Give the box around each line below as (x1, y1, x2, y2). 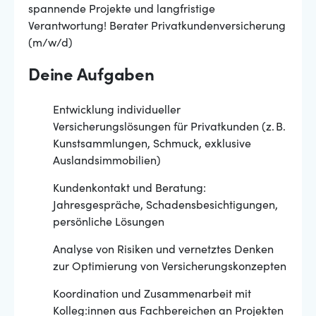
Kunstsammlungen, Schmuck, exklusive (53, 139, 251, 150)
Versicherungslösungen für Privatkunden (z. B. (53, 122, 286, 133)
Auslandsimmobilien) (53, 156, 161, 167)
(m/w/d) (28, 38, 73, 49)
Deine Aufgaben (28, 68, 154, 85)
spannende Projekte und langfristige (28, 4, 215, 16)
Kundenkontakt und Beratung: (53, 183, 206, 195)
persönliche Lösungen (53, 217, 164, 229)
